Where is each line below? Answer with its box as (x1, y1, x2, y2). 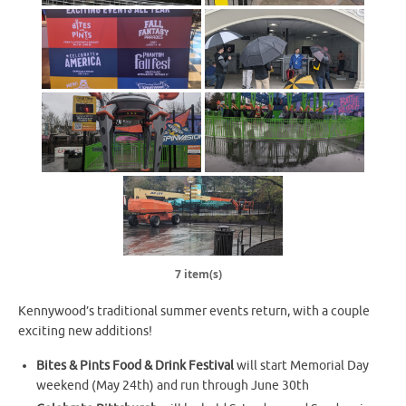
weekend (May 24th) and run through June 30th (36, 377, 310, 393)
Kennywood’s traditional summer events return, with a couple (18, 304, 370, 320)
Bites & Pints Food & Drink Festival (36, 357, 235, 373)
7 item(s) (175, 266, 222, 283)
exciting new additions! (18, 324, 152, 340)
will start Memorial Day (234, 357, 370, 373)
